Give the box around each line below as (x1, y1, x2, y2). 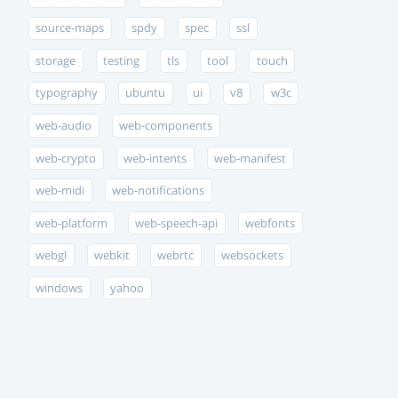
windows (36, 280, 84, 296)
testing (103, 52, 140, 68)
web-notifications (112, 183, 205, 199)
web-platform (36, 215, 108, 231)
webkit (94, 248, 131, 264)
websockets (221, 248, 284, 264)
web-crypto (36, 150, 97, 166)
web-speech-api (135, 215, 219, 231)
